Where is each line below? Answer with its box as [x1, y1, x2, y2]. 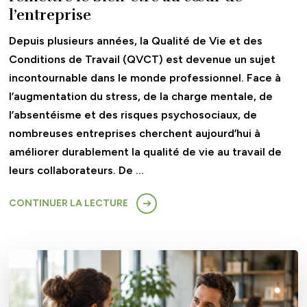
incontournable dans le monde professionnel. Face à [9, 71, 282, 85]
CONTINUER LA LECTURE [9, 197, 129, 210]
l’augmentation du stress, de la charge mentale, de [9, 90, 273, 103]
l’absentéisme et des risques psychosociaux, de [9, 108, 258, 122]
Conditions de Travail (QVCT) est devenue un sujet [9, 53, 276, 66]
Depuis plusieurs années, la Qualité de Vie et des [9, 34, 263, 48]
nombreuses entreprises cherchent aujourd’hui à [9, 127, 261, 140]
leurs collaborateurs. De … [9, 164, 145, 177]
